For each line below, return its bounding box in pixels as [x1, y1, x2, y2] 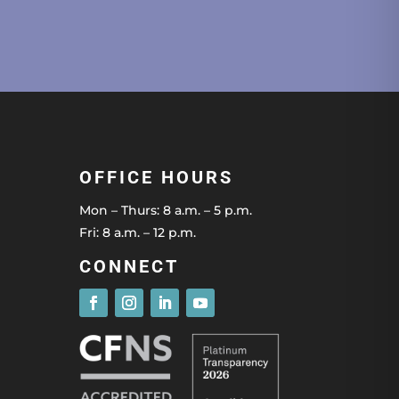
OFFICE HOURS [79, 166, 234, 188]
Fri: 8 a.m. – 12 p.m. [79, 224, 197, 240]
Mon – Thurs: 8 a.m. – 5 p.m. [79, 201, 253, 218]
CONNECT [79, 256, 180, 278]
